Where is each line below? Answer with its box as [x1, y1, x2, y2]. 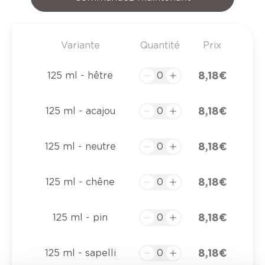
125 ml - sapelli [44, 247, 116, 259]
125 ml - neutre [44, 141, 116, 153]
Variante [60, 40, 100, 51]
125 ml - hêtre [47, 70, 113, 82]
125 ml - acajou [45, 105, 115, 117]
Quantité [140, 40, 180, 51]
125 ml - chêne [46, 176, 115, 188]
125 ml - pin [53, 212, 108, 224]
